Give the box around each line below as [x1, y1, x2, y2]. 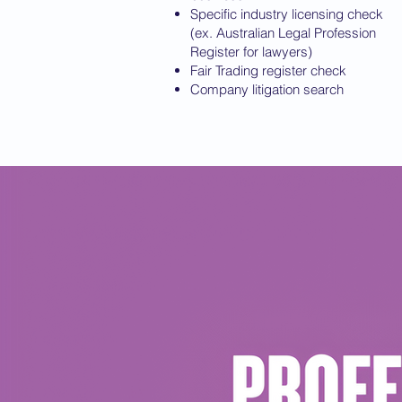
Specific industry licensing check [190, 5, 383, 22]
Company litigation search [190, 81, 344, 98]
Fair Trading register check [190, 62, 346, 79]
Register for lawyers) [190, 43, 312, 60]
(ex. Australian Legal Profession [190, 24, 376, 41]
